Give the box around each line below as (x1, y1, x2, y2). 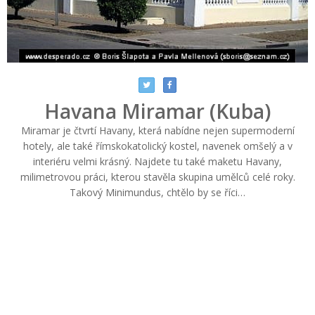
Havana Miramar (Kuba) (44, 97, 271, 124)
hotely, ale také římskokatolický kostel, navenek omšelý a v (22, 139, 292, 153)
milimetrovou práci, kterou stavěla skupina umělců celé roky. (20, 169, 295, 184)
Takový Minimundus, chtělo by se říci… (70, 185, 245, 199)
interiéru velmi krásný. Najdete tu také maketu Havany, (33, 154, 282, 168)
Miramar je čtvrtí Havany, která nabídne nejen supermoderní (20, 123, 295, 137)
